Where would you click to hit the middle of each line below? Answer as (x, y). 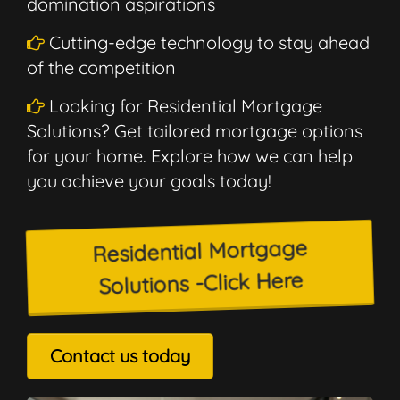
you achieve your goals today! (149, 180)
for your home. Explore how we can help (190, 155)
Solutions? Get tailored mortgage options (195, 130)
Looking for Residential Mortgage (183, 105)
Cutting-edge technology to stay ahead (207, 42)
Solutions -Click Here (200, 283)
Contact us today (120, 355)
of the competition (101, 67)
